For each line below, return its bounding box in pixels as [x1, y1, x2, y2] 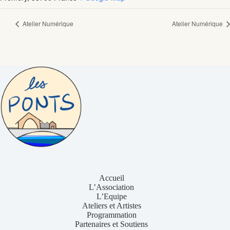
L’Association [89, 183, 135, 192]
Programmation [86, 210, 137, 220]
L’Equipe [96, 192, 127, 201]
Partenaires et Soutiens [75, 220, 148, 229]
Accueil [99, 174, 124, 183]
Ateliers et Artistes [82, 201, 141, 210]
